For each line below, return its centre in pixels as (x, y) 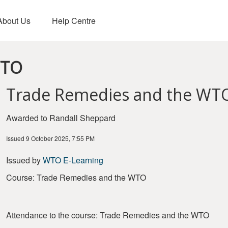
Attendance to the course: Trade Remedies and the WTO (108, 215)
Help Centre (74, 20)
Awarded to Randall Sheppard (61, 118)
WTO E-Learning (73, 160)
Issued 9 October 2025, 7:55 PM (50, 138)
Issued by (24, 160)
